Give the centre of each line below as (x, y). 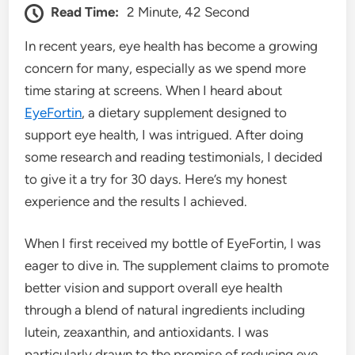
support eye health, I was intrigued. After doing (164, 134)
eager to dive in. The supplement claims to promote (177, 266)
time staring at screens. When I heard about (154, 90)
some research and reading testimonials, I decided (174, 157)
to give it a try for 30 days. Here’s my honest (156, 179)
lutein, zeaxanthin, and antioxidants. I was (147, 332)
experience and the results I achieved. (136, 201)
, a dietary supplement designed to (185, 112)
